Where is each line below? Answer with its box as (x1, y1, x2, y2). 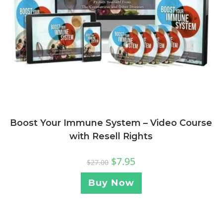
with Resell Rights (69, 131, 153, 142)
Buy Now (88, 177, 134, 189)
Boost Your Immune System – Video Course (10, 117, 212, 129)
